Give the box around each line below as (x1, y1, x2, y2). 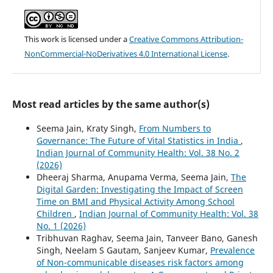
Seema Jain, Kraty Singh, (36, 122, 139, 134)
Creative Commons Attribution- (129, 33, 243, 44)
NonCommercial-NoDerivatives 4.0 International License (24, 48, 227, 59)
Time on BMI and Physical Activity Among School (36, 195, 235, 207)
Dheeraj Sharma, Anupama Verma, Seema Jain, (36, 171, 231, 183)
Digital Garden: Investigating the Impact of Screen (36, 183, 243, 195)
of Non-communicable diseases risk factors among (36, 256, 244, 268)
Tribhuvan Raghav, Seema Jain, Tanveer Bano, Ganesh (36, 232, 258, 244)
